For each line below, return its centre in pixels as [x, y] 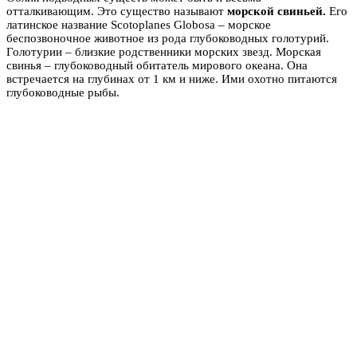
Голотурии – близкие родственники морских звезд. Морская [164, 51]
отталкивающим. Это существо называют [117, 11]
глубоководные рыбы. [63, 92]
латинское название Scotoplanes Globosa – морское [139, 24]
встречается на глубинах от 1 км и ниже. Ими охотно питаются [172, 78]
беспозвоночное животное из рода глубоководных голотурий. [168, 38]
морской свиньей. [278, 11]
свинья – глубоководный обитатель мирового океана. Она [157, 65]
